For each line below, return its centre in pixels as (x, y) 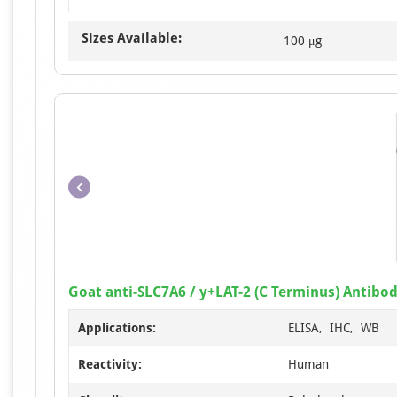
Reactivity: (110, 365)
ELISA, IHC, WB (334, 328)
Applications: (117, 328)
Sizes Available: (132, 39)
